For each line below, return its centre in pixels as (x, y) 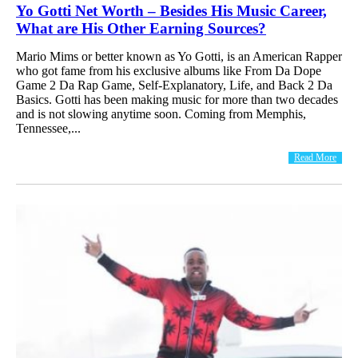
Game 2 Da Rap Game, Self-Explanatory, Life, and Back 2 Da (174, 85)
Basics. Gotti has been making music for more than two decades (177, 99)
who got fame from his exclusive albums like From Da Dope (169, 70)
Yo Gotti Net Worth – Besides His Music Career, (171, 10)
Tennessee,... (48, 128)
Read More (315, 157)
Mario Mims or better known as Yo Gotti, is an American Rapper (179, 56)
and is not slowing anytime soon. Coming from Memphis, (161, 113)
